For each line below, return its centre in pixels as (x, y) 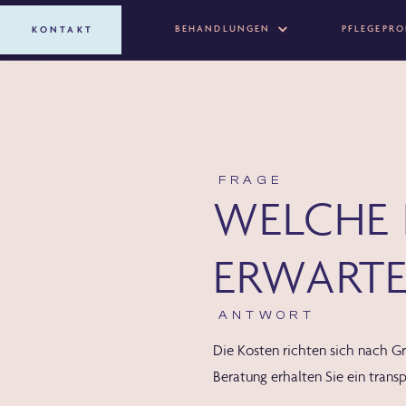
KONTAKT (63, 30)
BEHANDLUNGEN (222, 30)
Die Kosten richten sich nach (303, 350)
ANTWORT (267, 315)
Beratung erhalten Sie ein (291, 377)
